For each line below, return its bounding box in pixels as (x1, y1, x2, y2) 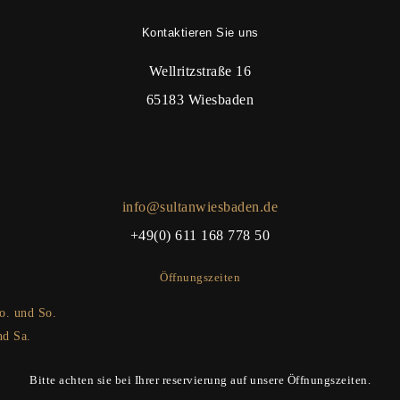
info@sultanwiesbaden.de (121, 199, 279, 214)
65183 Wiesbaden (146, 92, 254, 107)
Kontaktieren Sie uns (141, 26, 259, 39)
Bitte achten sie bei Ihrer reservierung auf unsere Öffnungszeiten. (29, 373, 371, 387)
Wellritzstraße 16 (148, 63, 252, 79)
